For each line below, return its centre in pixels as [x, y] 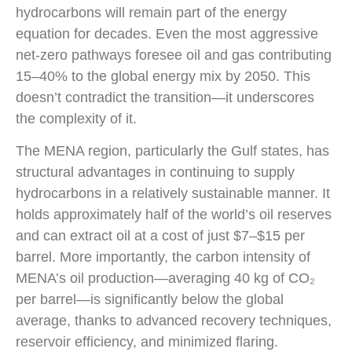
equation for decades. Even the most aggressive [167, 33]
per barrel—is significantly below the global [150, 300]
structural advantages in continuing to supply [155, 172]
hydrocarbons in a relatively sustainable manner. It [173, 194]
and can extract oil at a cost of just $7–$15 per [160, 236]
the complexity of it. [76, 118]
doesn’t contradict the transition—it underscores [165, 97]
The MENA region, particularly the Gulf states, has [172, 151]
